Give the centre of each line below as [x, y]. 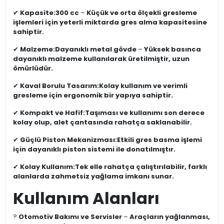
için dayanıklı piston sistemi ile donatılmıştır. [94, 149]
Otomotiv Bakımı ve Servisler [70, 217]
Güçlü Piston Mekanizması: [68, 140]
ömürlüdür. [33, 68]
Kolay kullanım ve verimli [143, 86]
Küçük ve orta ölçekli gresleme [142, 13]
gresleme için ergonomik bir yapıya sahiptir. [93, 95]
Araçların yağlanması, [170, 217]
